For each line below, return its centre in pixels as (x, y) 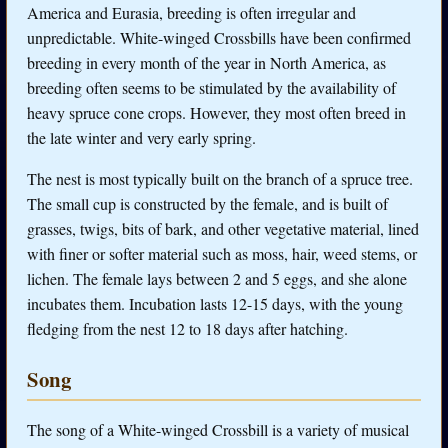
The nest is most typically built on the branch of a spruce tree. (220, 178)
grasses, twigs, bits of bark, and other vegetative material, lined (223, 228)
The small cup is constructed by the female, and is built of (207, 203)
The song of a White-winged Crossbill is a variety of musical (218, 429)
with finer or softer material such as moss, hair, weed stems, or (222, 253)
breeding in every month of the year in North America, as (206, 62)
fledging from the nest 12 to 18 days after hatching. (187, 328)
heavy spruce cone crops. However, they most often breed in (216, 112)
